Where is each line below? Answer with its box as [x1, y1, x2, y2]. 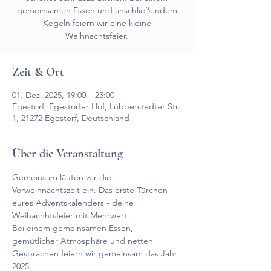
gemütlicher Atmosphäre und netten [12, 235, 155, 246]
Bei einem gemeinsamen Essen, [12, 223, 135, 233]
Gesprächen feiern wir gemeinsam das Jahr [12, 248, 180, 259]
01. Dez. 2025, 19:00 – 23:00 [12, 90, 114, 100]
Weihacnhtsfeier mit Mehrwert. [12, 210, 132, 221]
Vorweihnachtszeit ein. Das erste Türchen [12, 184, 170, 195]
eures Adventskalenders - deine [12, 197, 136, 208]
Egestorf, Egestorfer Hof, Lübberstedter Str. [12, 101, 180, 112]
